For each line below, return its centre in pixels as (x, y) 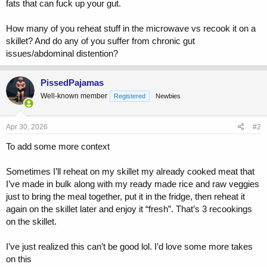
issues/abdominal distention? (62, 54)
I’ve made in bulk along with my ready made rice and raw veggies (133, 184)
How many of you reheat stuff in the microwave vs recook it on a (131, 29)
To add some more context (58, 146)
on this (19, 259)
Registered (130, 96)
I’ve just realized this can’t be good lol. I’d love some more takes (129, 246)
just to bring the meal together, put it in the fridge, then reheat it (125, 196)
